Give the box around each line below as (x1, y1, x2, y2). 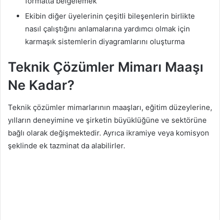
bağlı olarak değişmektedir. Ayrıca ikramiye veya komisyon (8, 128, 209, 137)
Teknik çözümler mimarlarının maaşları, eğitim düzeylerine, (8, 102, 212, 112)
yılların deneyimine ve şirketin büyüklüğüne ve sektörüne (8, 115, 207, 125)
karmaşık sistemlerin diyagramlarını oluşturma (25, 37, 185, 47)
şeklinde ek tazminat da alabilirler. (8, 140, 125, 150)
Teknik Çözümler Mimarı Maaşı (8, 59, 203, 76)
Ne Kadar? (8, 77, 75, 94)
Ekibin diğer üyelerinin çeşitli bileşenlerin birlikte (25, 11, 195, 21)
